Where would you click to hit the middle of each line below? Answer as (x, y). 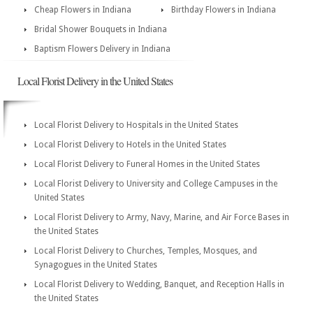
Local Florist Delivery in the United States (95, 81)
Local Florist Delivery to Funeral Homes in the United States (147, 164)
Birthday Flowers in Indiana (224, 10)
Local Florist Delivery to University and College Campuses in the (156, 184)
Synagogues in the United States (96, 265)
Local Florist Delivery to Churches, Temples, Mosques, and (146, 251)
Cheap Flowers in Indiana (83, 10)
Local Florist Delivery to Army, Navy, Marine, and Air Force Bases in (162, 217)
